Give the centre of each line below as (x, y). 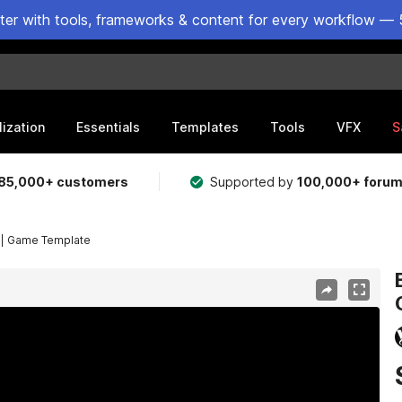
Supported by (254, 182)
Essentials (108, 127)
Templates (205, 127)
